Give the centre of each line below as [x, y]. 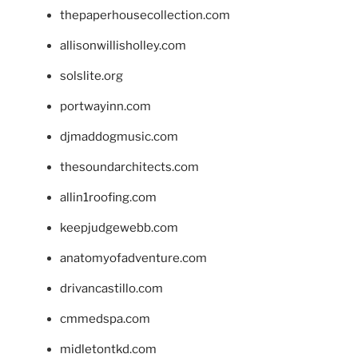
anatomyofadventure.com [133, 259]
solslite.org [91, 76]
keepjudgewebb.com [119, 228]
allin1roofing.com [108, 198]
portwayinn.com [105, 107]
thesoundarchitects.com [129, 167]
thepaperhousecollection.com [145, 16]
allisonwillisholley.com [123, 46]
